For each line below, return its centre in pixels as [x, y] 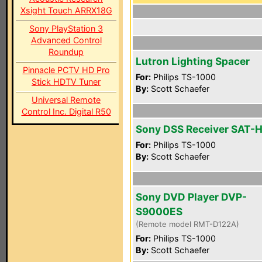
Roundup [66, 52]
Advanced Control [66, 40]
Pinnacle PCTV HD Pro [66, 70]
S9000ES [159, 211]
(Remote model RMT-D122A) [187, 224]
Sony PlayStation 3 [66, 28]
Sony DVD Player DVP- [191, 197]
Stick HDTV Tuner [66, 82]
